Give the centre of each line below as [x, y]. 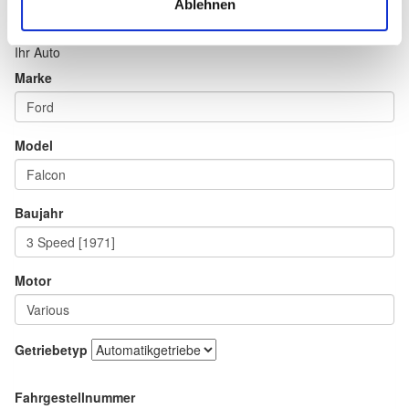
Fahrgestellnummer [75, 398]
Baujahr [39, 213]
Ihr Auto [37, 52]
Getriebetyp [51, 350]
